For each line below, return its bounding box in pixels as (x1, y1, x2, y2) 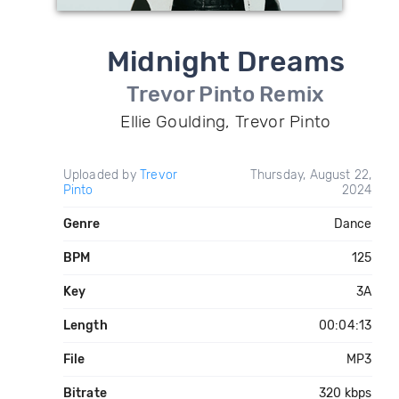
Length (62, 318, 108, 333)
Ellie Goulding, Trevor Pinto (120, 111, 331, 132)
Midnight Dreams (106, 45, 346, 78)
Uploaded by (62, 167, 140, 183)
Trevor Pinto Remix (126, 82, 325, 107)
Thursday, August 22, (249, 167, 372, 183)
